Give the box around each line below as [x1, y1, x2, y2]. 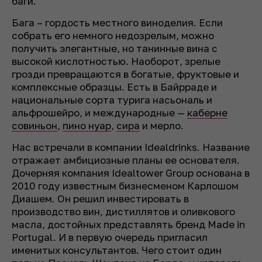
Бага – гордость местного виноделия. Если [12, 16, 223, 29]
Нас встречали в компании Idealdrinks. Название [12, 141, 250, 154]
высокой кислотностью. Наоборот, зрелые [12, 55, 220, 68]
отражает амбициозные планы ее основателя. [12, 154, 240, 167]
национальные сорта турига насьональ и [12, 94, 212, 106]
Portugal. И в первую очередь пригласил [12, 231, 208, 244]
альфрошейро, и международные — [12, 106, 187, 119]
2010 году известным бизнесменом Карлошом [12, 180, 239, 192]
